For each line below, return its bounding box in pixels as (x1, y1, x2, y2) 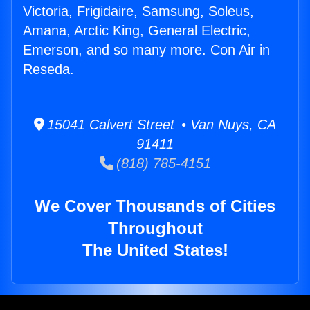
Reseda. (23, 62, 74, 77)
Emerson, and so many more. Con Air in (23, 42, 270, 58)
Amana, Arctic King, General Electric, (23, 23, 250, 39)
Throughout (107, 219, 203, 238)
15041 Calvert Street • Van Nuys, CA (44, 117, 276, 133)
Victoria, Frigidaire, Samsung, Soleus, (23, 3, 254, 19)
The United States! (82, 241, 228, 260)
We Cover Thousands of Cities (35, 197, 275, 216)
